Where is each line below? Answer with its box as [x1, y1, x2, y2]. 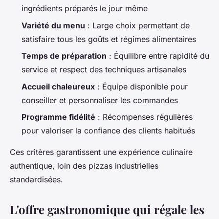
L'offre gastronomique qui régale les [10, 201, 204, 217]
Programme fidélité [22, 111, 95, 122]
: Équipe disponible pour [95, 81, 188, 91]
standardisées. [10, 174, 63, 184]
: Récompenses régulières [95, 111, 193, 122]
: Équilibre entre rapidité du [107, 51, 209, 61]
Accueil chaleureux [22, 81, 95, 91]
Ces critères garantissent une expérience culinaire [10, 147, 193, 157]
